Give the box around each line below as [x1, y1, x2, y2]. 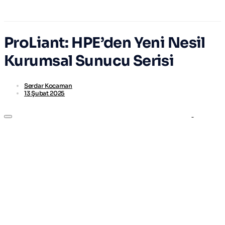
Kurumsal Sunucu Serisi [4, 52, 174, 70]
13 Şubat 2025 [24, 89, 65, 97]
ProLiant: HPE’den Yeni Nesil [4, 34, 205, 52]
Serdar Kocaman [24, 82, 72, 90]
